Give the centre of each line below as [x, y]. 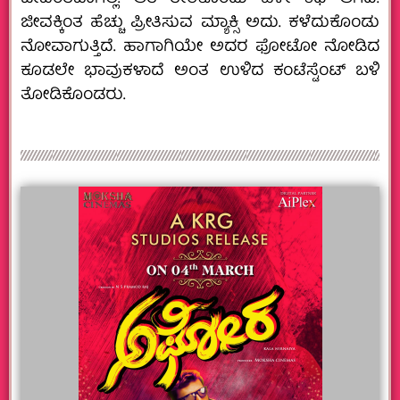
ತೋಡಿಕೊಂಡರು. [73, 96]
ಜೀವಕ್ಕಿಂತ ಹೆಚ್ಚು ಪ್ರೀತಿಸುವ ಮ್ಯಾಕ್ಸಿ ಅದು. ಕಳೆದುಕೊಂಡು [200, 24]
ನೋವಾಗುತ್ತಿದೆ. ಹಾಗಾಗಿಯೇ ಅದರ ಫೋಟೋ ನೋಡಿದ [200, 48]
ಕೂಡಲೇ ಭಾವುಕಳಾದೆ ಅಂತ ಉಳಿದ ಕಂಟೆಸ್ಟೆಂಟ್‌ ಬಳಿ [200, 72]
